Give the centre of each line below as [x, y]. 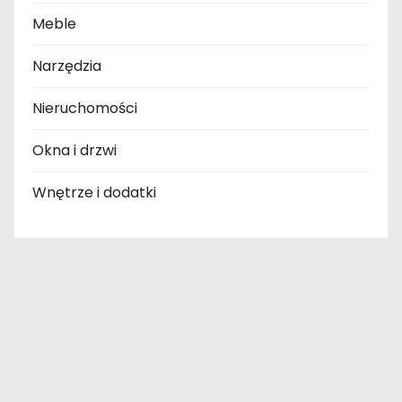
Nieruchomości [85, 109]
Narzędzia [67, 66]
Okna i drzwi [74, 151]
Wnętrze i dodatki [94, 193]
